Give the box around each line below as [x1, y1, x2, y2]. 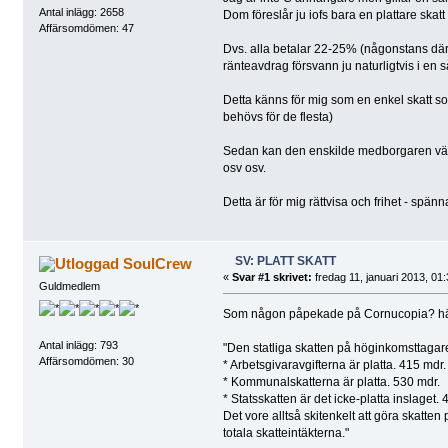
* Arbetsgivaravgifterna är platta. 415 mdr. [222, 358, 446, 373]
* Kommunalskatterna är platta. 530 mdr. [222, 375, 440, 390]
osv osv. [222, 161, 266, 176]
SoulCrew [123, 255, 193, 273]
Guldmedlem [38, 280, 100, 293]
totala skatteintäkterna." [222, 426, 349, 441]
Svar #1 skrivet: [231, 271, 312, 284]
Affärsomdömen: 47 [38, 21, 134, 34]
